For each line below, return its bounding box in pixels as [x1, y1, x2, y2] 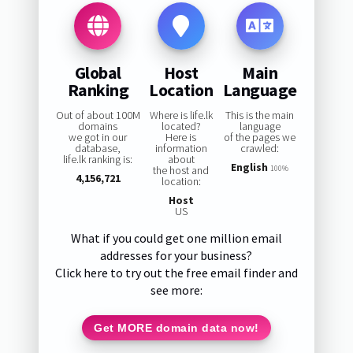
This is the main [225, 108, 294, 123]
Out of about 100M [55, 108, 140, 123]
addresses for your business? [100, 247, 253, 264]
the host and [153, 163, 210, 178]
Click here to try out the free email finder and [54, 265, 298, 281]
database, [75, 141, 121, 156]
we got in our [69, 130, 128, 145]
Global [74, 61, 121, 84]
